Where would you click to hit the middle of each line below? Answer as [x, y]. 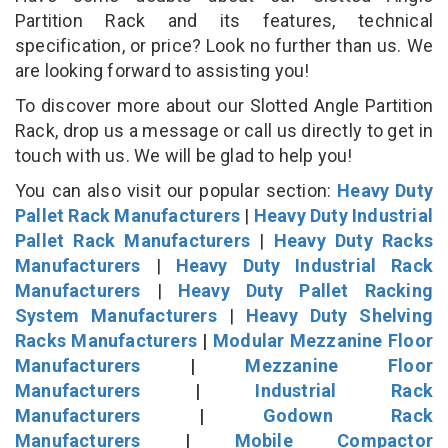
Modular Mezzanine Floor [323, 340]
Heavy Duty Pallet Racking [305, 290]
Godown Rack [348, 415]
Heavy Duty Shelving [339, 315]
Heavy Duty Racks [353, 240]
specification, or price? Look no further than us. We [224, 45]
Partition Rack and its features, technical [224, 20]
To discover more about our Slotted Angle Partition [224, 105]
